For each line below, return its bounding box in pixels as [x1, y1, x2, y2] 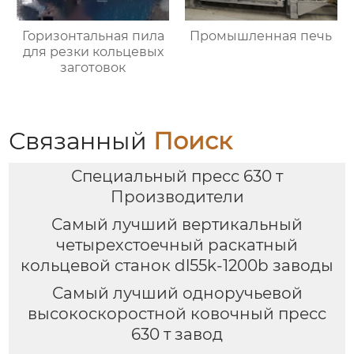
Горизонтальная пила [21, 28, 164, 43]
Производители [110, 187, 244, 207]
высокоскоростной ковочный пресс [28, 303, 326, 323]
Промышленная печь [190, 28, 333, 43]
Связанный [9, 126, 154, 156]
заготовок [60, 59, 126, 75]
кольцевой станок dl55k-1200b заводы [21, 256, 333, 276]
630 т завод [131, 324, 223, 344]
